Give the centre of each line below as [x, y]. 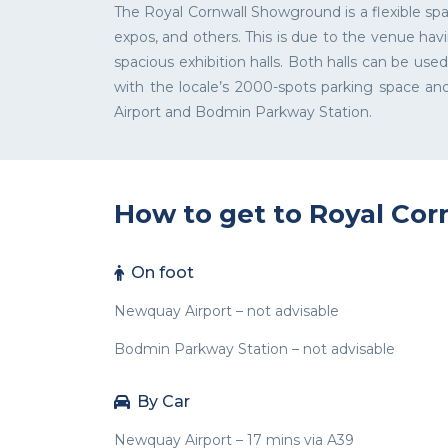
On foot [162, 273]
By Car [163, 402]
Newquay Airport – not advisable [226, 311]
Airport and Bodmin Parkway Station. [243, 112]
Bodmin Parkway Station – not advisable [254, 349]
